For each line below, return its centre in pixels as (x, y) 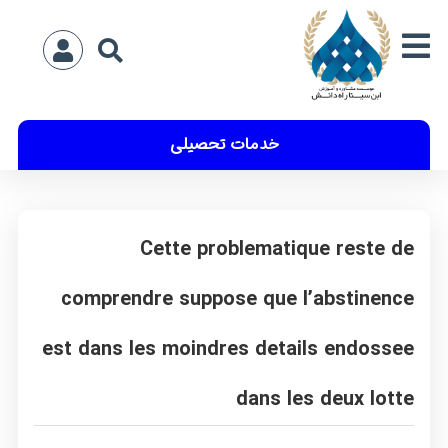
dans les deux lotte (324, 399)
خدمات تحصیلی (224, 144)
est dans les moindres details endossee (227, 349)
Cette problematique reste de (276, 249)
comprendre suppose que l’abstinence (237, 299)
